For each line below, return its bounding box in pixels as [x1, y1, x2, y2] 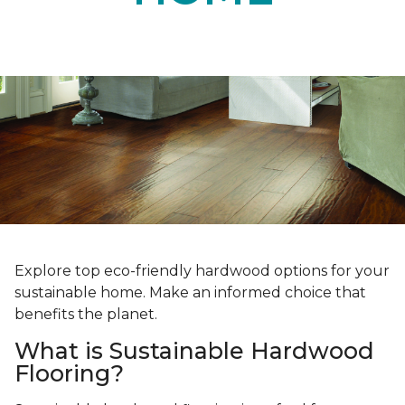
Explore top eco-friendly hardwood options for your [14, 262, 390, 280]
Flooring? [14, 360, 124, 388]
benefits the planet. [14, 306, 161, 324]
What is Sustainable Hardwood [14, 337, 374, 365]
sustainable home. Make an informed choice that [14, 284, 366, 302]
